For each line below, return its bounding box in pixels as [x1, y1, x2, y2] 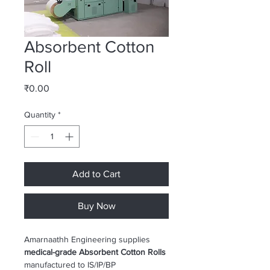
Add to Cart [72, 169, 121, 179]
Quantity [24, 110, 55, 119]
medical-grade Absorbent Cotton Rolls [24, 247, 166, 257]
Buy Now [77, 201, 116, 211]
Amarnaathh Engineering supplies [24, 234, 152, 244]
